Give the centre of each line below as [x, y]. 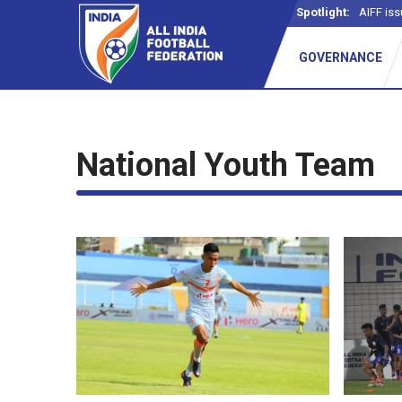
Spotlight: [323, 12]
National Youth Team [226, 165]
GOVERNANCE [340, 57]
